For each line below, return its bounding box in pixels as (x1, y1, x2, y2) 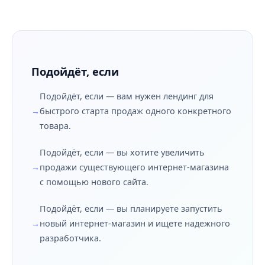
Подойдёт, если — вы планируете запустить (40, 203, 222, 214)
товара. (40, 120, 71, 131)
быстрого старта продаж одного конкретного (40, 105, 231, 117)
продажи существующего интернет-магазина (40, 161, 229, 173)
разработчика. (40, 232, 101, 244)
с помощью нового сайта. (40, 176, 148, 188)
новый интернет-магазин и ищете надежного (40, 218, 230, 229)
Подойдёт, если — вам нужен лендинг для (40, 91, 214, 102)
